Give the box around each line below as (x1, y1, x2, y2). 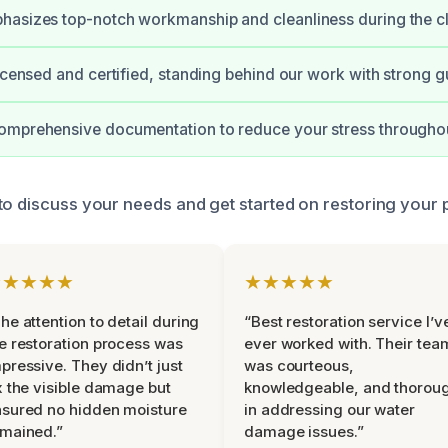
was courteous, (244, 356, 354, 375)
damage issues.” (244, 422, 364, 441)
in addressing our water (244, 400, 416, 419)
